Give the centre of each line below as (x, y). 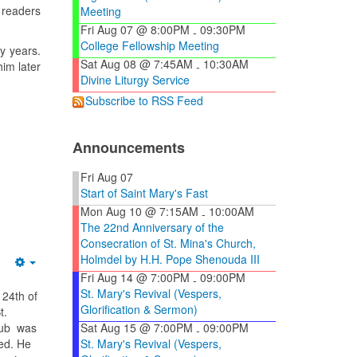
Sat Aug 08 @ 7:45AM (137, 63)
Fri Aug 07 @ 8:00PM (135, 29)
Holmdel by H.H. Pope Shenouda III (170, 259)
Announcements (129, 148)
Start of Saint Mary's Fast (144, 193)
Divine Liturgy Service (135, 79)
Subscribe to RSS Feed (144, 100)
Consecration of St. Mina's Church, (168, 243)
